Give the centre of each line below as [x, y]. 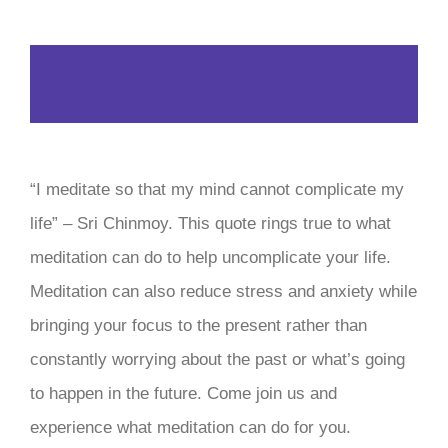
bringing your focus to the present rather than [198, 325]
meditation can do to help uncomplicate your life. [210, 257]
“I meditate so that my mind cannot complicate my [217, 189]
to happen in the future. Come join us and [183, 393]
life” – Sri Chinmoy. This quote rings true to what [210, 223]
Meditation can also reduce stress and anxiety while [223, 291]
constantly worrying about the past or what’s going [217, 359]
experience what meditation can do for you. [190, 427]
